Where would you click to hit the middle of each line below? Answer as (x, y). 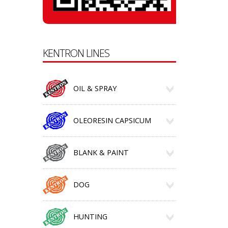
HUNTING (90, 217)
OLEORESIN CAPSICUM (112, 120)
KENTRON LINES (76, 53)
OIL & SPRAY (95, 88)
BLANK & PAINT (101, 152)
